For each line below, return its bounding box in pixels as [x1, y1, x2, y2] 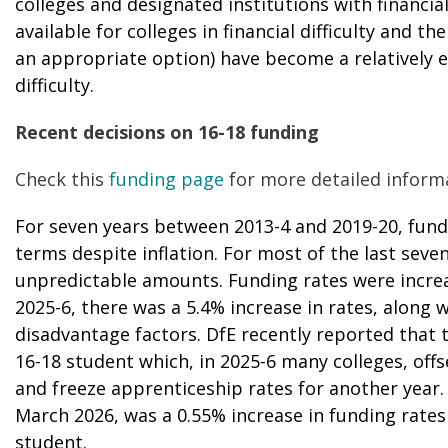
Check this [15, 166, 109, 191]
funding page [109, 166, 224, 191]
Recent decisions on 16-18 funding [15, 119, 324, 144]
